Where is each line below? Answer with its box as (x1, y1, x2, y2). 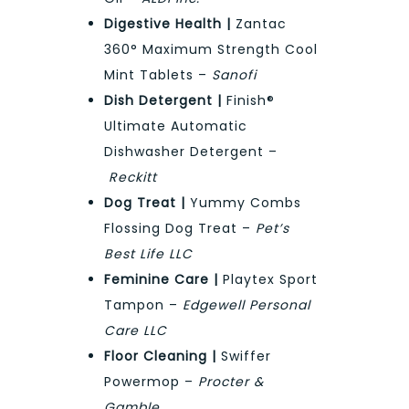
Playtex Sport (218, 270, 318, 289)
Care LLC (104, 321, 167, 341)
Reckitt (109, 168, 157, 187)
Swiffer (216, 347, 271, 366)
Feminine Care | (104, 270, 218, 289)
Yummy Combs (185, 194, 301, 213)
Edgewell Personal (183, 296, 310, 315)
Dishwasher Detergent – (104, 142, 278, 162)
